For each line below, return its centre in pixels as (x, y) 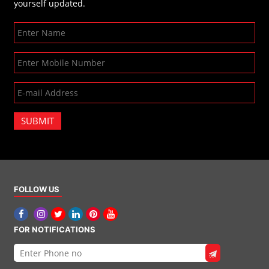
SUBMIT (38, 121)
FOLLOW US (37, 189)
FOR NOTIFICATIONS (55, 230)
